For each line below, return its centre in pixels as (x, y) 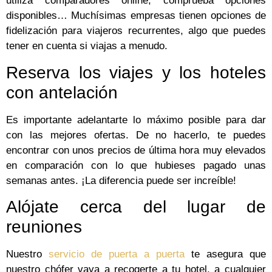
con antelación (62, 92)
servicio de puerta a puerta (117, 254)
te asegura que (225, 254)
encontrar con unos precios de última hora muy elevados (136, 150)
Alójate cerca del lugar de (136, 206)
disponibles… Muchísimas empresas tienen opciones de (136, 16)
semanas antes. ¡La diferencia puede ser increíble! (121, 180)
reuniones (44, 226)
